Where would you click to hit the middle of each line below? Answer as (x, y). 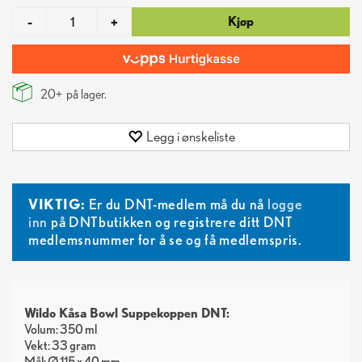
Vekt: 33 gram (60, 345)
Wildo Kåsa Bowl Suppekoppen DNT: (127, 313)
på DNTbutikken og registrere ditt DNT (170, 222)
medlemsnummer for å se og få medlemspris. (165, 240)
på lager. (85, 94)
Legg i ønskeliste (190, 136)
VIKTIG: (57, 204)
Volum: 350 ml (61, 329)
